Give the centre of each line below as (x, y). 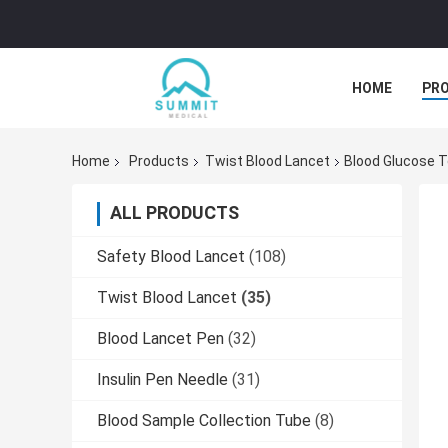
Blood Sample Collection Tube (204, 421)
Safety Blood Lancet (171, 257)
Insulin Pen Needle (162, 380)
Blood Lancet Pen (160, 339)
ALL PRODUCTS (174, 213)
